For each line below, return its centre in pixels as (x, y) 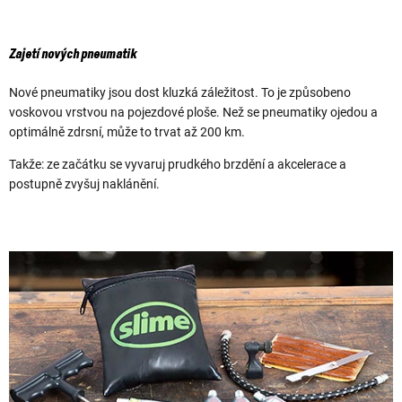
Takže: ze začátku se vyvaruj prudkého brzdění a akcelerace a (178, 164)
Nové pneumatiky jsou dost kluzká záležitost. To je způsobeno (180, 92)
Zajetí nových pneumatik (73, 55)
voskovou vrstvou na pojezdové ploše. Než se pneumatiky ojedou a (193, 112)
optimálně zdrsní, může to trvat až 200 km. (127, 131)
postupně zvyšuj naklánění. (84, 184)
